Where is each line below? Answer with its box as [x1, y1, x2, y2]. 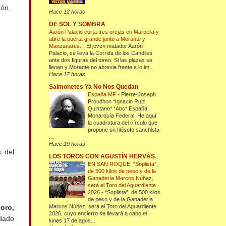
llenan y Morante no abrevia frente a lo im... [49, 64, 154, 71]
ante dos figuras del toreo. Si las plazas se [49, 57, 153, 64]
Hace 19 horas [49, 141, 86, 147]
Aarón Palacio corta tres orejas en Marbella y [49, 29, 159, 35]
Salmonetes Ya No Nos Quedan [49, 83, 139, 91]
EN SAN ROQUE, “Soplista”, [88, 161, 158, 167]
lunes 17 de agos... [49, 217, 96, 224]
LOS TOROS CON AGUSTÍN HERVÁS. [49, 153, 157, 160]
